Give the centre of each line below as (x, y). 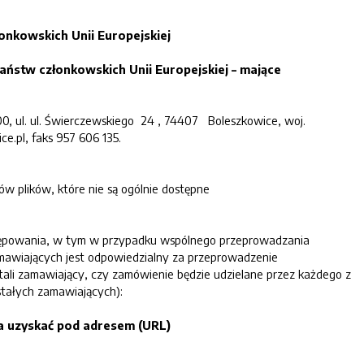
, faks (41, 137)
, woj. (292, 120)
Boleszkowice (243, 120)
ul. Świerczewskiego (82, 120)
